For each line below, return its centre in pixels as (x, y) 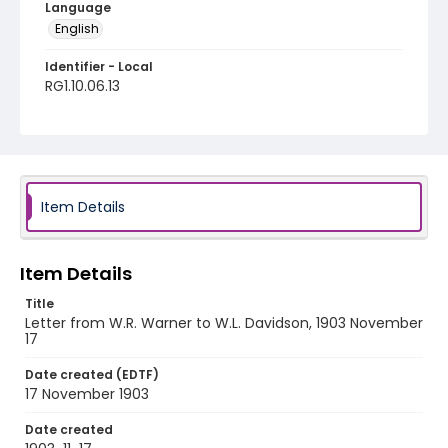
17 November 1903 (87, 394)
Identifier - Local (99, 66)
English (77, 28)
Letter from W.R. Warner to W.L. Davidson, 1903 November (224, 323)
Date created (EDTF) (92, 374)
